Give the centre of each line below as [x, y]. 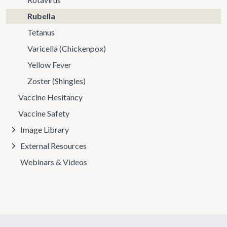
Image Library [45, 129]
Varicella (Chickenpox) [66, 48]
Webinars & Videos [54, 162]
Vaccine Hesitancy [50, 97]
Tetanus [41, 32]
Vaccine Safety [44, 113]
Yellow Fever [49, 65]
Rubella [41, 16]
